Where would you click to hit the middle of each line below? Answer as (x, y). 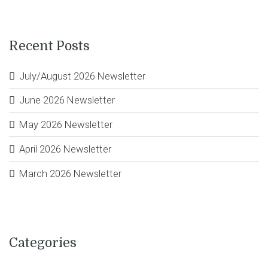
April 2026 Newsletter (65, 149)
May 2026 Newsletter (66, 125)
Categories (43, 243)
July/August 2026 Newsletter (82, 76)
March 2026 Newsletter (70, 173)
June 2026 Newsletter (67, 100)
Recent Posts (49, 46)
